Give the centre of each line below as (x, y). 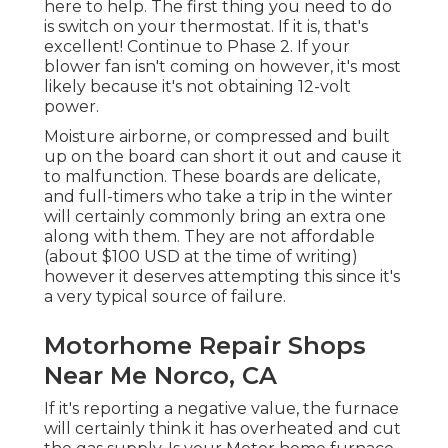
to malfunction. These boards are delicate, (212, 177)
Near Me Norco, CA (160, 376)
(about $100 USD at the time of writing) (201, 257)
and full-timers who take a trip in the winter (218, 197)
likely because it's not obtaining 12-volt (197, 87)
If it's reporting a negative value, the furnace (221, 409)
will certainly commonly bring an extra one (215, 217)
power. (71, 107)
